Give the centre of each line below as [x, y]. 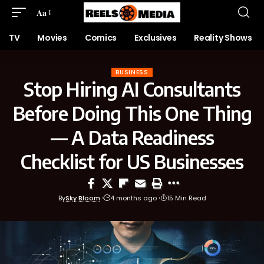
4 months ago [133, 198]
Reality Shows [223, 38]
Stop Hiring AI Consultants [132, 89]
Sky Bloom [82, 198]
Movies [52, 38]
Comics [101, 38]
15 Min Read [186, 198]
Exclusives [156, 38]
